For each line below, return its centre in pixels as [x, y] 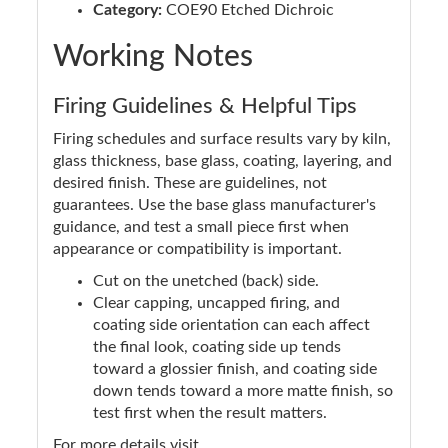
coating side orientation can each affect [231, 324]
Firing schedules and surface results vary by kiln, [222, 138]
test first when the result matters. [210, 412]
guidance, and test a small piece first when [201, 226]
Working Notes [153, 56]
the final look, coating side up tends [217, 346]
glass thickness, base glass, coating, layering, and [222, 160]
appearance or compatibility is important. [197, 248]
